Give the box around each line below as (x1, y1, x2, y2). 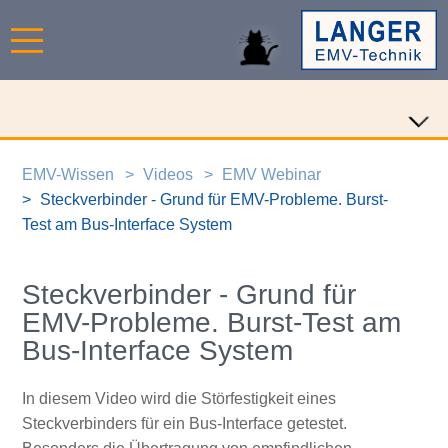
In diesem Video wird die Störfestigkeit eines (21, 390, 336, 408)
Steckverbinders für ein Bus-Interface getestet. (21, 415, 347, 433)
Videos (143, 165, 194, 183)
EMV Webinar (222, 165, 322, 183)
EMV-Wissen (21, 165, 114, 183)
